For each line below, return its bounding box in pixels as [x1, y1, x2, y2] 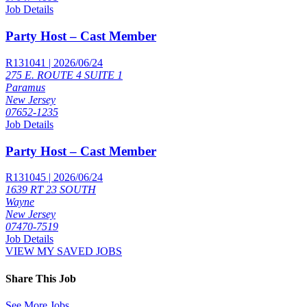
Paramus [5, 81, 45, 93]
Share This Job [5, 272, 76, 284]
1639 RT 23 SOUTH [5, 184, 96, 196]
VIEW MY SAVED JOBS [5, 245, 122, 258]
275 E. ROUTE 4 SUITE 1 [5, 69, 123, 81]
